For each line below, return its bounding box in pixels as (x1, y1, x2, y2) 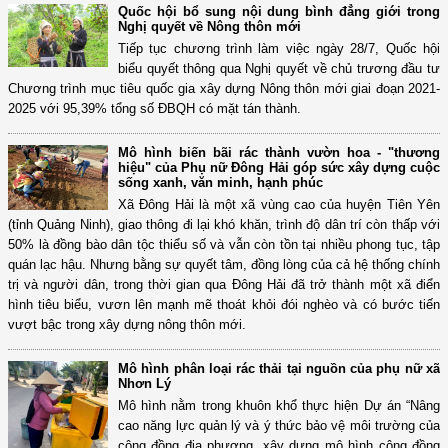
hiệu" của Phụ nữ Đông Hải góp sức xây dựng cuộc (118, 160, 440, 176)
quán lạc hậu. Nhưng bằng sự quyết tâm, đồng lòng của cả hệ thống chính (8, 257, 440, 273)
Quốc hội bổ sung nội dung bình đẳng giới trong (118, 4, 440, 20)
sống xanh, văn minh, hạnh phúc (118, 175, 323, 191)
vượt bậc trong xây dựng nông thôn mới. (8, 317, 246, 333)
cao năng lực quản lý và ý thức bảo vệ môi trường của (118, 418, 440, 434)
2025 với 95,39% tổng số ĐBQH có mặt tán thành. (8, 101, 301, 117)
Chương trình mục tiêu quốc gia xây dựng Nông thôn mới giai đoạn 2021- (8, 81, 440, 97)
